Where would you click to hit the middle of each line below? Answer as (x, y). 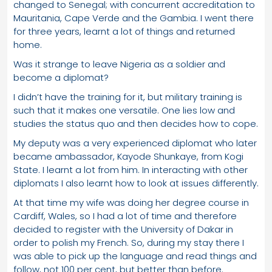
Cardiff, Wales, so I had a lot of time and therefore (125, 216)
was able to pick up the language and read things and (135, 256)
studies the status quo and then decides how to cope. (136, 123)
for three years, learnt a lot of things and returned (124, 31)
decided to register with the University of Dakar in (123, 229)
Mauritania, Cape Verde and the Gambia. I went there (134, 18)
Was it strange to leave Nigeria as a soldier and (119, 64)
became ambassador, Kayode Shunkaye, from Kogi (128, 156)
